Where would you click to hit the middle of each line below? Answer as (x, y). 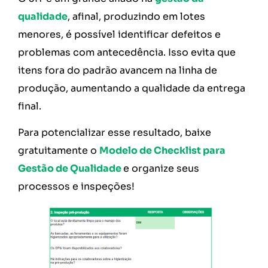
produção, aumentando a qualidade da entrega (132, 88)
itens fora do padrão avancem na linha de (118, 70)
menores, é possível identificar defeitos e (119, 34)
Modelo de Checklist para (162, 150)
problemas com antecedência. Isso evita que (127, 52)
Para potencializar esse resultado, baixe (115, 132)
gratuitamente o (59, 150)
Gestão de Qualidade (70, 168)
